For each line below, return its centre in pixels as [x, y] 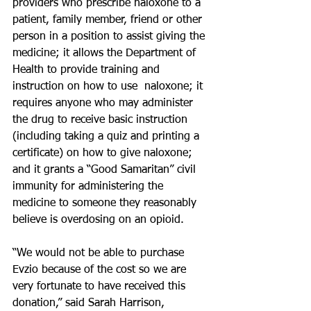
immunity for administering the [90, 187]
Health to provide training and [88, 70]
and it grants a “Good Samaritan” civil [106, 170]
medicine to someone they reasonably [106, 203]
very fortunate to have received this [101, 287]
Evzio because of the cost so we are [101, 270]
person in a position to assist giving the [110, 37]
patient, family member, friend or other [109, 20]
